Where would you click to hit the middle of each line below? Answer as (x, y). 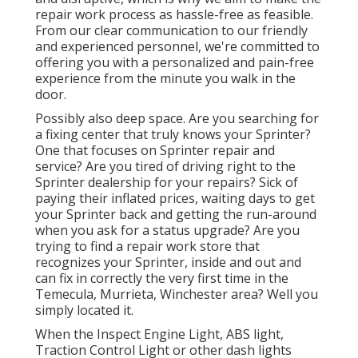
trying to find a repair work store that (147, 247)
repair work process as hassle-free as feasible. (174, 15)
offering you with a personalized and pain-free (175, 63)
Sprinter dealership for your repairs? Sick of (167, 183)
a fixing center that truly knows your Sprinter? (173, 135)
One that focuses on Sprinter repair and (155, 151)
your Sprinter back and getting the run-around (176, 215)
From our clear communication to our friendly (171, 31)
